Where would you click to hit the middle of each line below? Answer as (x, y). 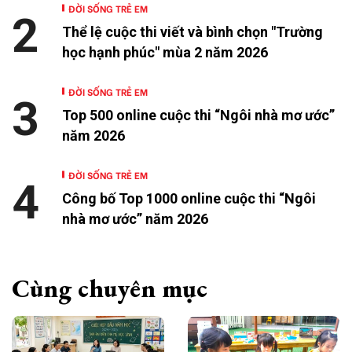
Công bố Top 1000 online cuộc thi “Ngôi (189, 198)
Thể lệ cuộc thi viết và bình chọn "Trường (192, 31)
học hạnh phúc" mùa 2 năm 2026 (165, 52)
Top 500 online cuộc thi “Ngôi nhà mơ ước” (198, 115)
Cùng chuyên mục (110, 288)
